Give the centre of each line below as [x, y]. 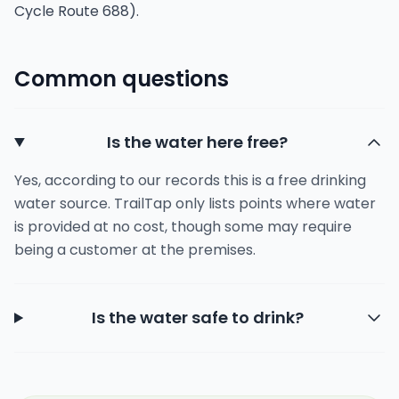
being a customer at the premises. [135, 250]
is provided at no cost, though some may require [183, 227]
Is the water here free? [198, 142]
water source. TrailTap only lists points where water [195, 204]
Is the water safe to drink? [197, 318]
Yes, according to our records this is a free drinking [190, 180]
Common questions [122, 79]
